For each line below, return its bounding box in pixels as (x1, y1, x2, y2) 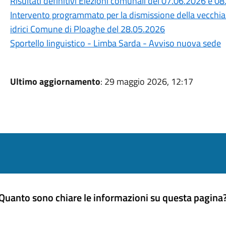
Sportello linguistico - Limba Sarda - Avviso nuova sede (10, 36, 221, 50)
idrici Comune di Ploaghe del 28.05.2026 (10, 22, 165, 36)
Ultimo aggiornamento (10, 75, 100, 88)
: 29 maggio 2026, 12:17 (100, 75, 193, 88)
